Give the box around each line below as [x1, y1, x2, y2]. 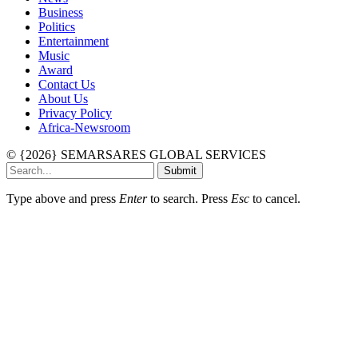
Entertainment [38, 34, 109, 48]
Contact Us [38, 77, 95, 91]
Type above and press [6, 191, 119, 205]
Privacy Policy [38, 105, 112, 120]
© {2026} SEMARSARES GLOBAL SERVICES [6, 147, 266, 161]
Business [38, 5, 83, 19]
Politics [38, 19, 75, 34]
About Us [38, 91, 88, 105]
